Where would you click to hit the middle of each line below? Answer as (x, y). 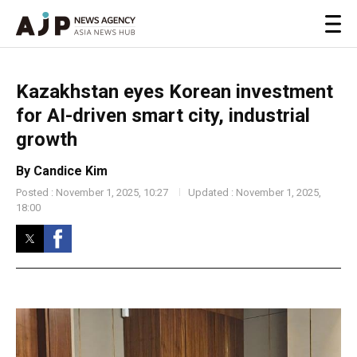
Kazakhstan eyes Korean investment (175, 92)
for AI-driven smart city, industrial (163, 116)
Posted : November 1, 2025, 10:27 (92, 192)
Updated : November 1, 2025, (255, 192)
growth (47, 139)
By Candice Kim (62, 171)
